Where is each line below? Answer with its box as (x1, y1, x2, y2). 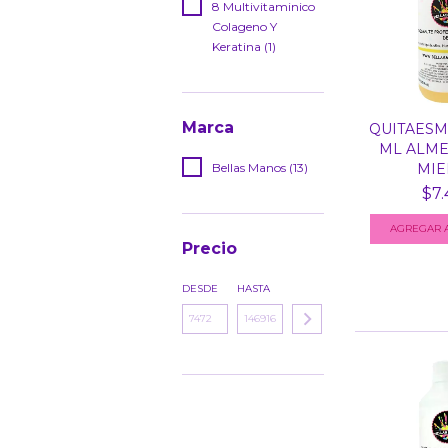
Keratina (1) (212, 39, 276, 54)
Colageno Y (212, 19, 277, 34)
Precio (182, 239, 237, 258)
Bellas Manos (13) (212, 160, 308, 175)
